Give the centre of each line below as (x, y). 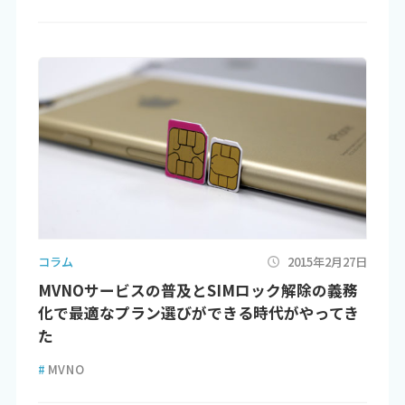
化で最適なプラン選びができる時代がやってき (198, 313)
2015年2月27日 (328, 261)
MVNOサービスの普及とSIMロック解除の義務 (198, 291)
